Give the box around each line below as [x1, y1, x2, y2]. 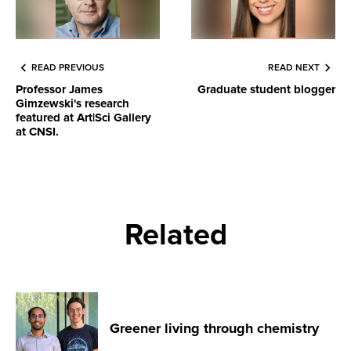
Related [124, 217, 227, 253]
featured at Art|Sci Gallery [16, 110, 151, 125]
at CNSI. [16, 125, 59, 139]
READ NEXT [268, 62, 320, 74]
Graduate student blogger [197, 82, 335, 96]
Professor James [16, 82, 103, 96]
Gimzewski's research [16, 96, 129, 110]
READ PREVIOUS [31, 62, 104, 74]
